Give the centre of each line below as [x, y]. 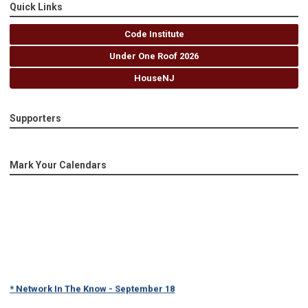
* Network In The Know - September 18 [92, 285]
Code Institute [154, 34]
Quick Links [36, 7]
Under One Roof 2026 [154, 56]
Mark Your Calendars [58, 165]
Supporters [35, 119]
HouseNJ [154, 78]
